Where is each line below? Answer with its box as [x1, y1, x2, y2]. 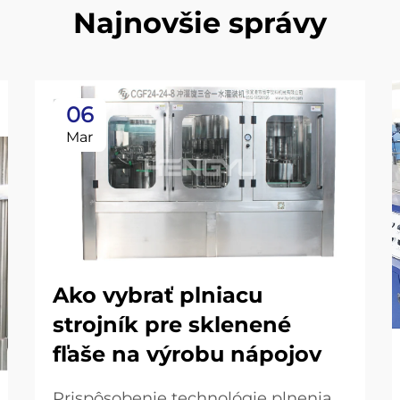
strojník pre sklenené [53, 311, 291, 337]
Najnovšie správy [73, 5, 327, 40]
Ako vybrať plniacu [53, 281, 262, 308]
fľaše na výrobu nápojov [53, 340, 321, 367]
